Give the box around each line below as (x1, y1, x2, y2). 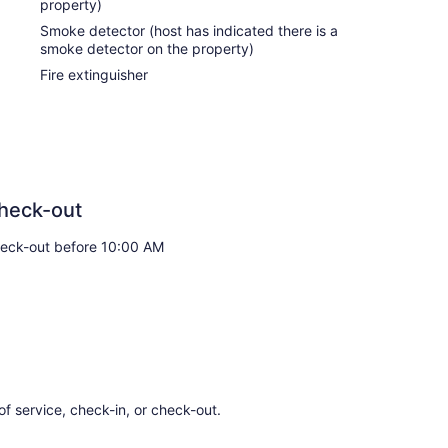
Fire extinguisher (40, 65, 148, 83)
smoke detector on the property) (40, 39, 254, 57)
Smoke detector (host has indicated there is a (40, 21, 338, 39)
